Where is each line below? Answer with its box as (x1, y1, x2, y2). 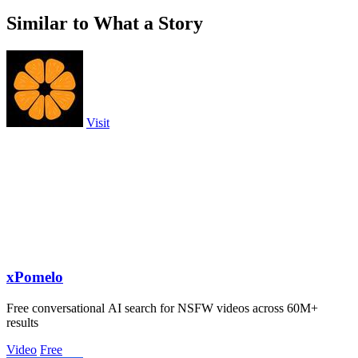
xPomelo (6, 268, 63, 285)
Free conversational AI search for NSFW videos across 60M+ (6, 300, 318, 315)
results (6, 315, 38, 329)
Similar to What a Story (6, 13, 203, 34)
